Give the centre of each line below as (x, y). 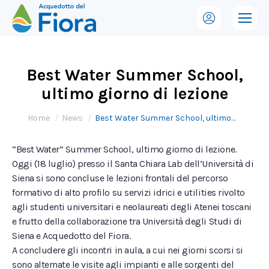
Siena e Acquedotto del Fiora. (71, 236)
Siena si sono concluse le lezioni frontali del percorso (120, 178)
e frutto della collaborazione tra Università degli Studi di (127, 221)
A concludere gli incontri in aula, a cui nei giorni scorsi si (128, 250)
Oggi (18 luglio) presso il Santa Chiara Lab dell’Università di (133, 164)
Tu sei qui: (50, 113)
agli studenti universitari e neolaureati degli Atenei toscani (132, 207)
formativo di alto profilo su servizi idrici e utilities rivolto (128, 192)
